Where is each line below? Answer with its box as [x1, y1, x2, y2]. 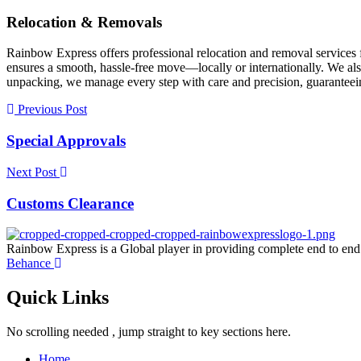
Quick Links [6, 287, 109, 309]
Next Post [6, 164, 60, 179]
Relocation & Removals [6, 13, 162, 31]
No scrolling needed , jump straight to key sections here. [6, 325, 291, 339]
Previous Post [15, 102, 87, 117]
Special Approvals [6, 132, 126, 150]
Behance [6, 256, 51, 271]
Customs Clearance [6, 194, 134, 212]
